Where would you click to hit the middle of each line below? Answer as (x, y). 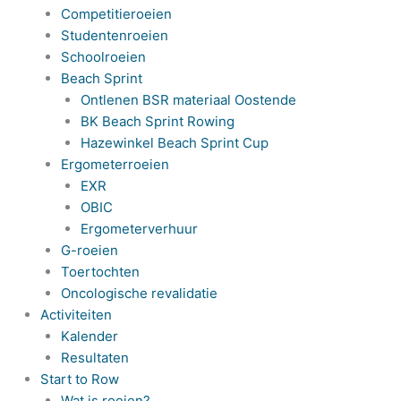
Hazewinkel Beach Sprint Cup (175, 143)
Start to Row (80, 379)
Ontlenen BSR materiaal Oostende (188, 100)
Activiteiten (76, 315)
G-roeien (89, 250)
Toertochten (100, 272)
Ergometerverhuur (139, 229)
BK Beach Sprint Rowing (158, 121)
